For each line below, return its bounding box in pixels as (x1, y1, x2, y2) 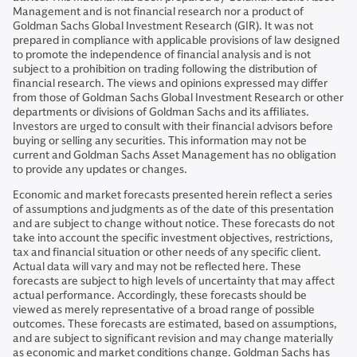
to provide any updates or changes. (13, 163, 187, 177)
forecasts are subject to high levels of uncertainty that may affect (13, 274, 335, 288)
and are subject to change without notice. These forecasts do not (13, 217, 335, 231)
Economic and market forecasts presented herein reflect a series (13, 188, 332, 202)
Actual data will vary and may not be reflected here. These (13, 260, 301, 274)
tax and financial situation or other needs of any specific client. (13, 245, 321, 260)
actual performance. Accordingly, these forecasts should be (13, 288, 307, 303)
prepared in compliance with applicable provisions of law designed (13, 33, 339, 48)
